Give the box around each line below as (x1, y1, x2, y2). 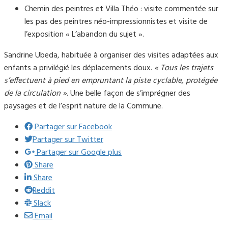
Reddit (33, 184, 55, 198)
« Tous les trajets (154, 62, 213, 75)
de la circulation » (4, 87, 67, 101)
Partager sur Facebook (35, 121, 112, 134)
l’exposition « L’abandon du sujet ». (24, 28, 144, 42)
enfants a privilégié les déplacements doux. (4, 62, 154, 75)
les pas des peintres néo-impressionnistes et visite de (24, 15, 208, 29)
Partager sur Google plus (37, 146, 122, 160)
